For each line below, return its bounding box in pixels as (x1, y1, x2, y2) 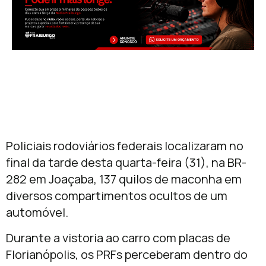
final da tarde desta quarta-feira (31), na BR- (6, 154, 246, 171)
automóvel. (6, 204, 68, 221)
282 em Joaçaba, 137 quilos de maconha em (6, 171, 242, 188)
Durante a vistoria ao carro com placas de (6, 229, 230, 246)
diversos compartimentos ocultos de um (6, 188, 227, 204)
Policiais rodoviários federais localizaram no (6, 138, 243, 154)
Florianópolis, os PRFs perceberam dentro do (6, 246, 248, 262)
